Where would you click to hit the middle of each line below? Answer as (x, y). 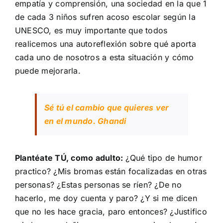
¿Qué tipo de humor (163, 158)
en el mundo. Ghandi (85, 121)
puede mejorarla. (48, 71)
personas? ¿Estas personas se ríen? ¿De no (98, 185)
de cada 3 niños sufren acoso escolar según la (105, 17)
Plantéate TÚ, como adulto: (69, 158)
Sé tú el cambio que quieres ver (107, 108)
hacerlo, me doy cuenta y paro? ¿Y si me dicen (106, 198)
